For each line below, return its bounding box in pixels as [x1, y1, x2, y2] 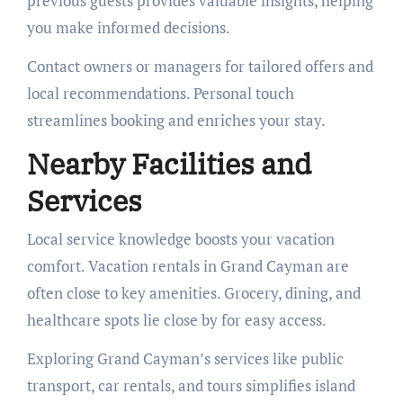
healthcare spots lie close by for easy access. [26, 309, 327, 330]
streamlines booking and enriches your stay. [26, 110, 326, 131]
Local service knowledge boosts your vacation [26, 228, 335, 249]
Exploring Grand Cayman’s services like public [26, 347, 344, 369]
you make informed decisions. [26, 17, 230, 39]
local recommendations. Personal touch [26, 83, 294, 104]
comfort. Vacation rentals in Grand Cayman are [26, 255, 349, 276]
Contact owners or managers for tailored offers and [26, 56, 373, 77]
